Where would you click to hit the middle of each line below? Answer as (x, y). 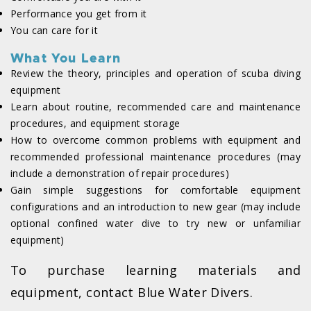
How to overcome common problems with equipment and (155, 140)
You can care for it (54, 30)
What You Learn (66, 58)
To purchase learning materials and (155, 270)
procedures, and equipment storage (95, 123)
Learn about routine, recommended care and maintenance (155, 106)
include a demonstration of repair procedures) (120, 173)
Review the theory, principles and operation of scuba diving (155, 73)
